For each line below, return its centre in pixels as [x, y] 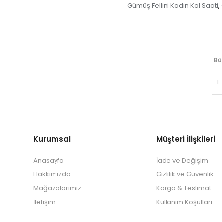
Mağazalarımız [57, 188]
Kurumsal [52, 139]
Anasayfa [49, 161]
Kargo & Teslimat [184, 188]
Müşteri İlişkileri [186, 139]
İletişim [45, 202]
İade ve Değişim [182, 161]
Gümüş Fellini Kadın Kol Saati [173, 6]
